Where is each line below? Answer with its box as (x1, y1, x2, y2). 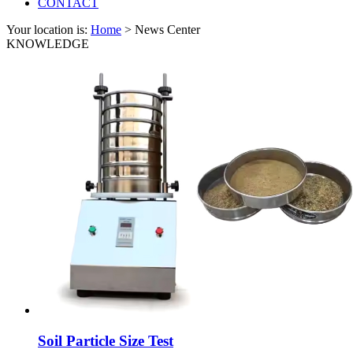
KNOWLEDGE (6, 36, 89, 50)
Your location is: (6, 22, 91, 36)
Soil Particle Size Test (38, 332, 173, 349)
